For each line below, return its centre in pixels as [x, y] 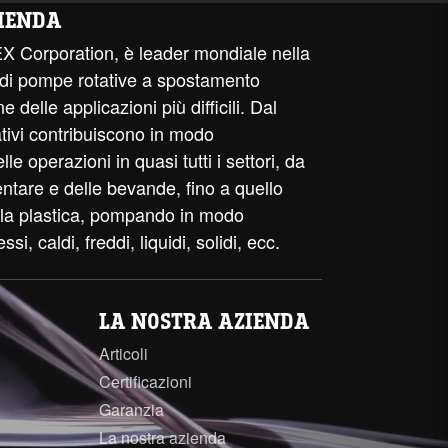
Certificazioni [145, 382]
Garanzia [131, 410]
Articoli [123, 354]
